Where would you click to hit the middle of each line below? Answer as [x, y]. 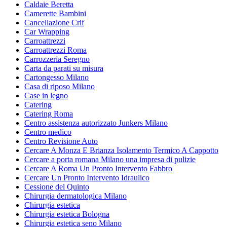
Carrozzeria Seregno [57, 59]
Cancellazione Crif [54, 22]
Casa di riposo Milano [60, 86]
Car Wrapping [47, 31]
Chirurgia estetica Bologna [67, 214]
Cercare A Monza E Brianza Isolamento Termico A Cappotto [121, 150]
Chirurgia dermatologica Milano [75, 196]
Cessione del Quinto [57, 186]
